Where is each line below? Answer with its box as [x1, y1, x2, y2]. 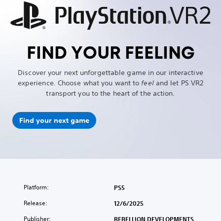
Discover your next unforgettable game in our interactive [18, 68, 203, 77]
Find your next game [19, 115, 89, 125]
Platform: [24, 183, 49, 192]
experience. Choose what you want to [17, 78, 142, 88]
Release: [24, 199, 47, 208]
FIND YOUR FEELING [26, 41, 195, 65]
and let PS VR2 [153, 78, 204, 88]
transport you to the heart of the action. [46, 89, 175, 98]
